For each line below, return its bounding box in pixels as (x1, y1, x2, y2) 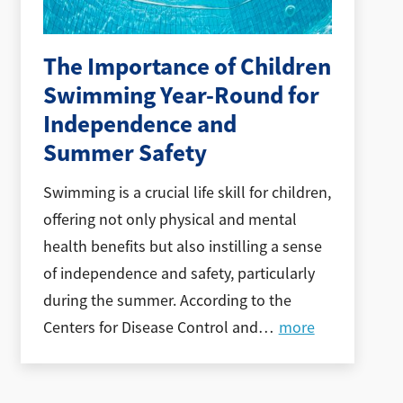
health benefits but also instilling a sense (43, 237, 323, 257)
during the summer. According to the (43, 291, 292, 311)
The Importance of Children (43, 49, 332, 83)
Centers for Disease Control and (43, 318, 259, 338)
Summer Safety (43, 136, 208, 169)
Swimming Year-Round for (43, 78, 320, 112)
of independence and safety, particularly (43, 264, 316, 284)
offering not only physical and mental (43, 210, 298, 230)
